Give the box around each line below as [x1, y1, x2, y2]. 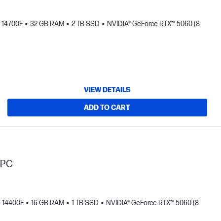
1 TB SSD [72, 199, 99, 207]
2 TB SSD [72, 20, 100, 28]
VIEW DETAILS [83, 85, 131, 94]
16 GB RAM [31, 199, 64, 207]
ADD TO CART [84, 103, 131, 112]
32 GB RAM [30, 20, 64, 28]
